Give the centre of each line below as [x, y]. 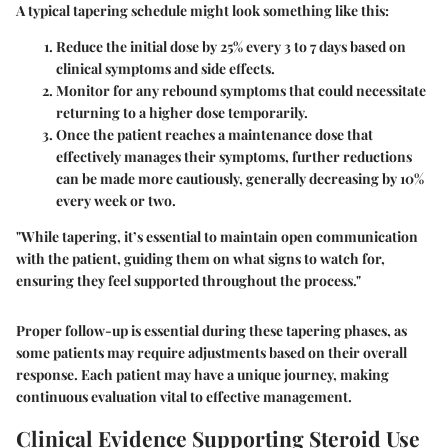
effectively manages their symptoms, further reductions [234, 157]
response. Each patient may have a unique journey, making [202, 375]
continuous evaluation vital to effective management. [184, 397]
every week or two [114, 201]
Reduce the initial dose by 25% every [170, 47]
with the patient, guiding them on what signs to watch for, [200, 259]
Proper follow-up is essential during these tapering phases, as [211, 331]
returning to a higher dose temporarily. [182, 113]
